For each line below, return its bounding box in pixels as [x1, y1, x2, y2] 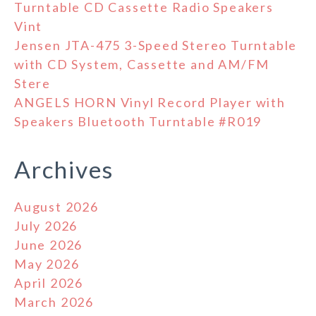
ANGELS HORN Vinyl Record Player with [14, 95, 286, 111]
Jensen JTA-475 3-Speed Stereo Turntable [14, 37, 298, 54]
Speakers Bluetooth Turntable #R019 [14, 114, 262, 130]
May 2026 [14, 256, 80, 272]
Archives [14, 155, 114, 184]
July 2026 [14, 218, 78, 234]
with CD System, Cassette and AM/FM [14, 56, 270, 73]
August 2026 [14, 199, 99, 215]
